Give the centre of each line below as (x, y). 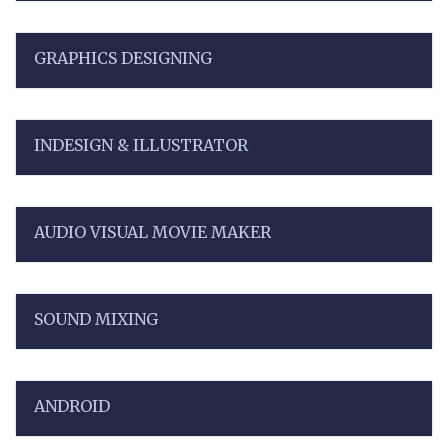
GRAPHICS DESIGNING (123, 57)
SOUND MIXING (96, 318)
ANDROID (72, 405)
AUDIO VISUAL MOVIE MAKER (152, 231)
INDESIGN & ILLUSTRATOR (141, 144)
